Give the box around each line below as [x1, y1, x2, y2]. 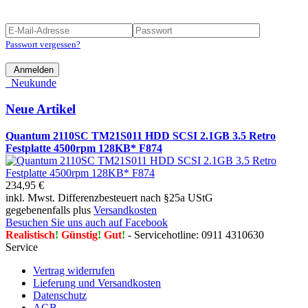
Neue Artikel [5, 102, 76, 117]
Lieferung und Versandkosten [33, 276, 161, 289]
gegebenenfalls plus [5, 203, 93, 216]
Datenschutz [33, 289, 87, 301]
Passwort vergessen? [5, 38, 80, 49]
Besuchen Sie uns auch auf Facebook [5, 216, 168, 228]
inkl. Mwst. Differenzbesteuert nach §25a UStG [5, 191, 213, 203]
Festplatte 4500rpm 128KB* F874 [5, 142, 162, 154]
